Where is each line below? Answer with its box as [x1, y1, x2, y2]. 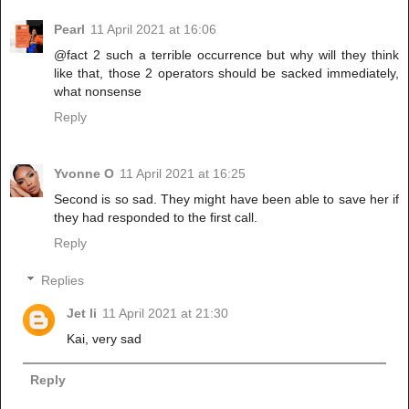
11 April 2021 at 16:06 [90, 21, 216, 37]
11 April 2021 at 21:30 [102, 306, 229, 321]
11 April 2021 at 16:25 [120, 165, 246, 181]
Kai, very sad [67, 331, 142, 347]
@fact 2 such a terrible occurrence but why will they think [54, 47, 399, 62]
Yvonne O [54, 165, 114, 181]
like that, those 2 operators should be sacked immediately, [54, 65, 399, 80]
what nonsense [54, 83, 142, 99]
